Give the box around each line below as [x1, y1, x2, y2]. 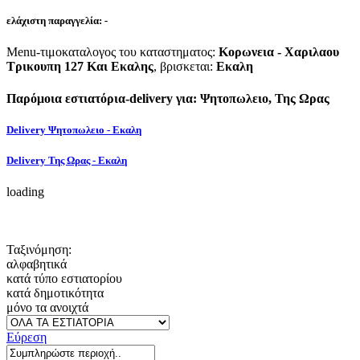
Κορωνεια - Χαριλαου [219, 45, 339, 59]
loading [6, 185, 44, 199]
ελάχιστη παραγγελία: [6, 14, 104, 27]
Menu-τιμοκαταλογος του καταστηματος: [6, 45, 219, 59]
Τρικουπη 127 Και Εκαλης [6, 59, 153, 74]
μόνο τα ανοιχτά [6, 301, 88, 315]
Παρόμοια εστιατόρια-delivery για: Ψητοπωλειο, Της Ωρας [6, 91, 329, 105]
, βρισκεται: [153, 59, 216, 74]
